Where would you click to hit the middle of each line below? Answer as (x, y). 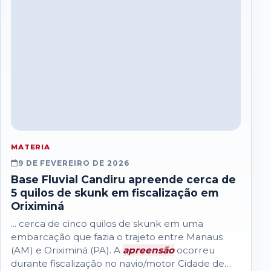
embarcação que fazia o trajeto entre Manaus (116, 237)
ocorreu (194, 250)
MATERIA (31, 147)
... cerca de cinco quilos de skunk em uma (107, 224)
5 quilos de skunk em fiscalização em (114, 192)
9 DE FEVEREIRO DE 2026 (73, 163)
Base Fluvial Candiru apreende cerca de (123, 179)
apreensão (148, 250)
